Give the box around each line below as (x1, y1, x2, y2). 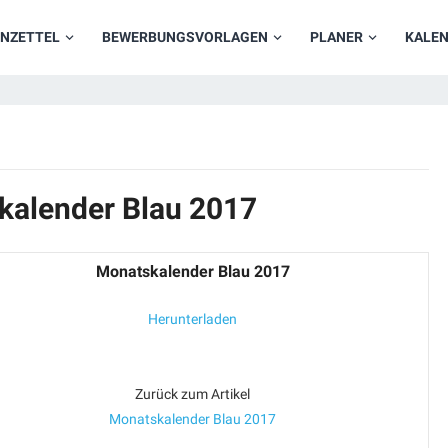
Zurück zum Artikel (135, 386, 250, 402)
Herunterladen (148, 311, 237, 327)
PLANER (310, 29, 363, 45)
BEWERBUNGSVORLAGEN (102, 29, 268, 45)
